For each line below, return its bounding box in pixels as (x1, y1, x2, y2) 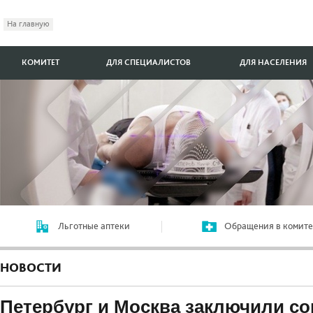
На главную (7, 20, 50, 29)
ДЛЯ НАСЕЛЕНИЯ (240, 58, 307, 67)
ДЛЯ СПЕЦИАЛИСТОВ (106, 58, 191, 67)
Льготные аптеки (58, 221, 131, 232)
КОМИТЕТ (22, 58, 60, 67)
